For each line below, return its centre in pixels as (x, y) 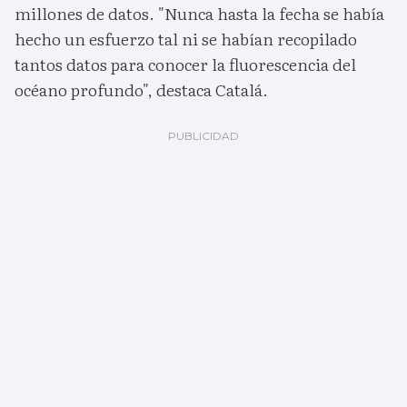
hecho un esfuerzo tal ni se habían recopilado (186, 39)
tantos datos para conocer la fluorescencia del (185, 65)
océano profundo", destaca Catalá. (141, 90)
